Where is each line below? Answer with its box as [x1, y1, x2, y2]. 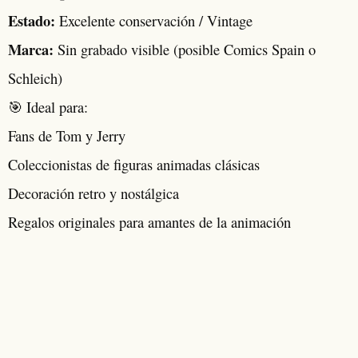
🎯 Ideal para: [8, 97, 88, 117]
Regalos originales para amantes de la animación [8, 212, 291, 232]
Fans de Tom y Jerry [8, 125, 125, 145]
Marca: [8, 38, 54, 60]
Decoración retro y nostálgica [8, 183, 179, 203]
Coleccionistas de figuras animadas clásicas [8, 154, 260, 174]
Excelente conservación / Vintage [55, 10, 253, 30]
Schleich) [8, 68, 62, 88]
